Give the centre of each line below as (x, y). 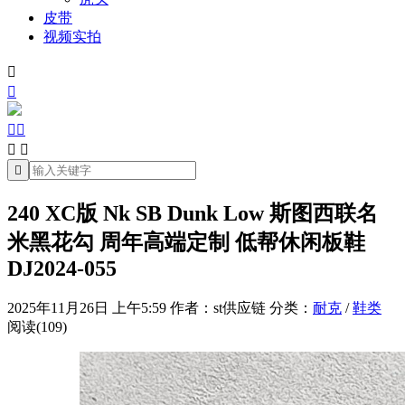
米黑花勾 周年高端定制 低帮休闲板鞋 (186, 242)
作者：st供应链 (218, 307)
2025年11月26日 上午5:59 (87, 307)
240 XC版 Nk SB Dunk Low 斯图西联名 (193, 213)
